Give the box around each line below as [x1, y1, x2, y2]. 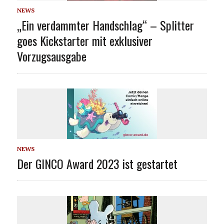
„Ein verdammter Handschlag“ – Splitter [16, 15, 194, 34]
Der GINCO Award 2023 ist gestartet [16, 154, 177, 172]
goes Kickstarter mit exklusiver [16, 31, 152, 49]
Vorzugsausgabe [16, 46, 86, 65]
